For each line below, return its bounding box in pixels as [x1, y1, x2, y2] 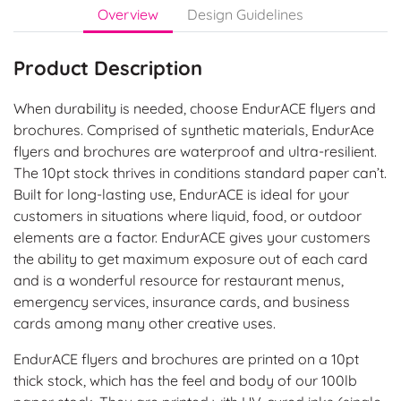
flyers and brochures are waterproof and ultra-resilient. [13, 141, 377, 160]
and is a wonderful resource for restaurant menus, [13, 270, 344, 289]
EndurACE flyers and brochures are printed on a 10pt [13, 349, 359, 368]
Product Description [13, 55, 202, 81]
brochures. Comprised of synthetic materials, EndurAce [13, 120, 374, 139]
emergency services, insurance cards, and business [13, 292, 350, 311]
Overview [98, 4, 158, 23]
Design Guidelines [187, 4, 303, 23]
